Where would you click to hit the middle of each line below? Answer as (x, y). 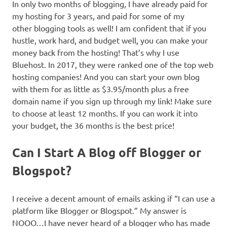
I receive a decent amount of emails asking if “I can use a (113, 198)
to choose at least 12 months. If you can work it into (105, 113)
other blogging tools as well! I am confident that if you (109, 28)
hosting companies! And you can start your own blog (106, 77)
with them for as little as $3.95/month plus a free (101, 89)
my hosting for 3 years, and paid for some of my (98, 16)
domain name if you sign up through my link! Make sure (112, 101)
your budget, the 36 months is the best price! (93, 125)
